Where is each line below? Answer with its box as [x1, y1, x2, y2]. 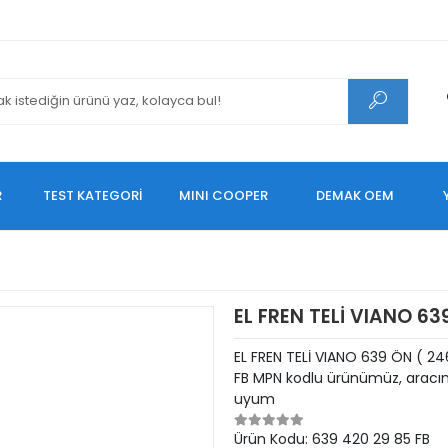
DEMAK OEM [316, 186, 395, 205]
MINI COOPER [179, 186, 269, 205]
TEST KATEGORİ [43, 186, 143, 205]
